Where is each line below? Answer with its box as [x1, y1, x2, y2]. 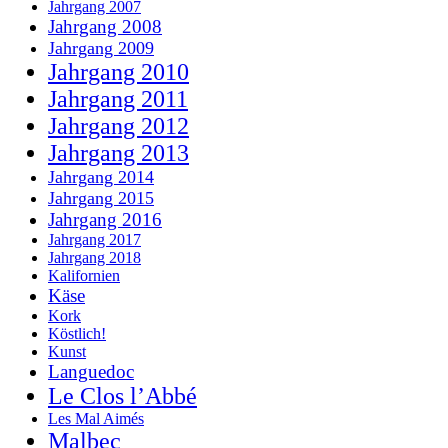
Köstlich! [48, 324, 106, 342]
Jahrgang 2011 [48, 85, 188, 112]
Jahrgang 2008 [48, 15, 162, 37]
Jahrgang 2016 [48, 208, 162, 230]
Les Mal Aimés [48, 409, 144, 427]
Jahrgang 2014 [48, 166, 154, 187]
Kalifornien [48, 266, 120, 284]
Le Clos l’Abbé [48, 382, 197, 409]
